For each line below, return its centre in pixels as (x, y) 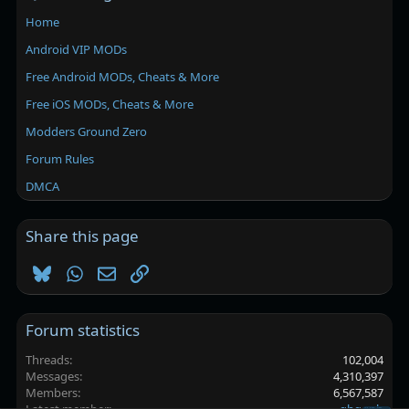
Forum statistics (83, 330)
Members (52, 393)
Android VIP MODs (77, 50)
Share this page (83, 236)
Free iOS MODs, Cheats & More (110, 105)
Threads (48, 360)
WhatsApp (115, 272)
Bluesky (74, 272)
